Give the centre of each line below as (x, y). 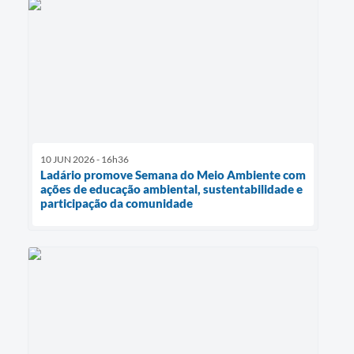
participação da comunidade (117, 203)
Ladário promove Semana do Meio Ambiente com (173, 174)
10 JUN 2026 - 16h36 (85, 159)
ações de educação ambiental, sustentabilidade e (171, 188)
